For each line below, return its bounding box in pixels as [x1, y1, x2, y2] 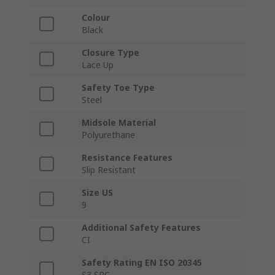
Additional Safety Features [82, 222, 201, 234]
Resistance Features [82, 152, 172, 164]
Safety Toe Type [82, 82, 155, 94]
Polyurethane [82, 129, 135, 141]
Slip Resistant [82, 164, 136, 176]
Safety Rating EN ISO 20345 [82, 257, 202, 269]
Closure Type [82, 47, 139, 59]
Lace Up [82, 59, 114, 71]
